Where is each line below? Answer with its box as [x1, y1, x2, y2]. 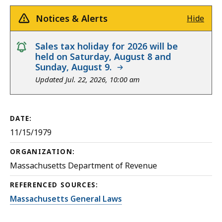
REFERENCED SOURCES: [10, 180, 99, 190]
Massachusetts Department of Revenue [10, 160, 157, 171]
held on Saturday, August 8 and [35, 51, 171, 63]
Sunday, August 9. [35, 61, 116, 73]
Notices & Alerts [36, 12, 108, 25]
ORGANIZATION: [10, 147, 75, 157]
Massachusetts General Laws [10, 193, 122, 205]
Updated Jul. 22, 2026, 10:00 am [35, 74, 140, 85]
